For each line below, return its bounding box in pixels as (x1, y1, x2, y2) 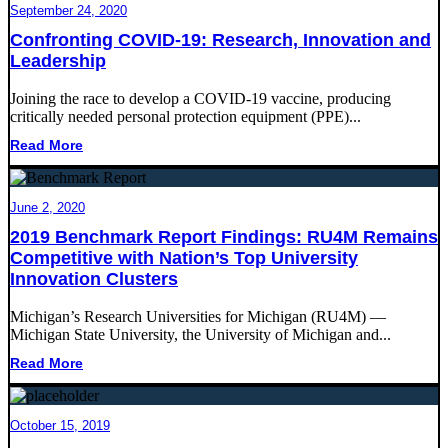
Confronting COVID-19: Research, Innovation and (10, 29, 431, 50)
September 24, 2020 (10, 2, 127, 18)
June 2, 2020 (10, 199, 85, 215)
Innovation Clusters (10, 268, 178, 289)
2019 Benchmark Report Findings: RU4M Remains (10, 226, 438, 247)
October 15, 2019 (10, 418, 110, 434)
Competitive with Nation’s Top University (10, 247, 358, 268)
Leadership (10, 50, 106, 71)
